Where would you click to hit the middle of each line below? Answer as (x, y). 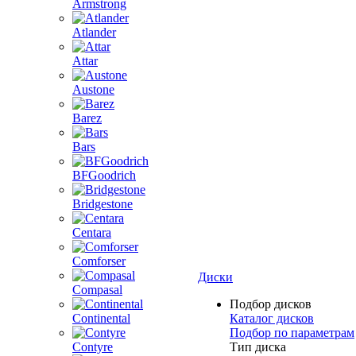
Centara (92, 232)
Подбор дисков (271, 304)
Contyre (93, 347)
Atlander (94, 32)
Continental (101, 318)
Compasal (97, 290)
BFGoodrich (104, 175)
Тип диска (258, 347)
